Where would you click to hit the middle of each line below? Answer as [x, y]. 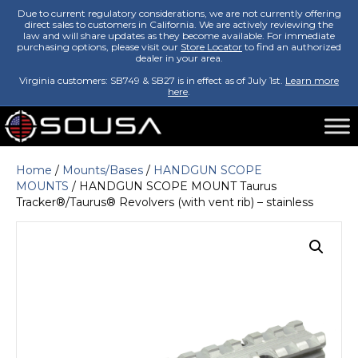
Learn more [312, 80]
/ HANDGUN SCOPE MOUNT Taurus [173, 186]
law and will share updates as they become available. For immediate [179, 36]
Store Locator [211, 47]
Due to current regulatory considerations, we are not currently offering [179, 13]
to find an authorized [292, 47]
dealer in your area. [179, 58]
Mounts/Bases [103, 170]
